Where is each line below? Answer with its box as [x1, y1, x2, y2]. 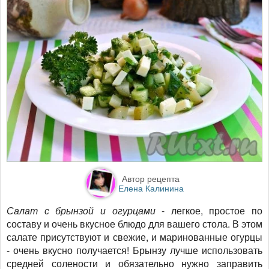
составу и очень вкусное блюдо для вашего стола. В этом [7, 216, 262, 231]
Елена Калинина [118, 181, 184, 194]
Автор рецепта [122, 172, 180, 184]
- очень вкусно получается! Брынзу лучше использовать [7, 243, 262, 257]
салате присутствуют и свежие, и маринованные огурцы [7, 229, 262, 244]
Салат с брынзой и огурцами [7, 203, 156, 217]
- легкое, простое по [155, 203, 262, 217]
